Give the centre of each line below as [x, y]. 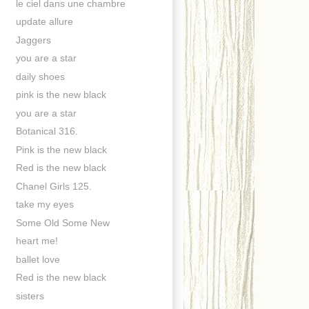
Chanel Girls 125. [53, 186]
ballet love [38, 259]
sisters [30, 296]
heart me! [37, 241]
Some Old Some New [62, 222]
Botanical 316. [47, 131]
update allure [44, 22]
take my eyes [44, 205]
